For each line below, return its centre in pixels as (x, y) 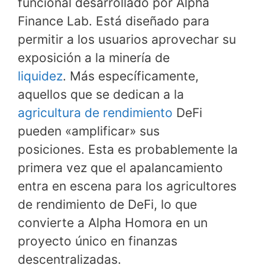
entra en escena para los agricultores (127, 186)
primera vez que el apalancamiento (120, 167)
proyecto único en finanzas (98, 241)
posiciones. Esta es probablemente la (128, 149)
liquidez (40, 76)
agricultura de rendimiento (95, 112)
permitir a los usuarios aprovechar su (127, 39)
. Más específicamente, (131, 76)
